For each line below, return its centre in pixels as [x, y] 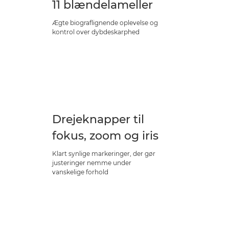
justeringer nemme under [92, 163]
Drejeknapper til [98, 119]
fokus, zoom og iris [105, 136]
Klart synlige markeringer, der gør [104, 154]
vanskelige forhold [80, 172]
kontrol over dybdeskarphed [96, 32]
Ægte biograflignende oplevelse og [105, 23]
